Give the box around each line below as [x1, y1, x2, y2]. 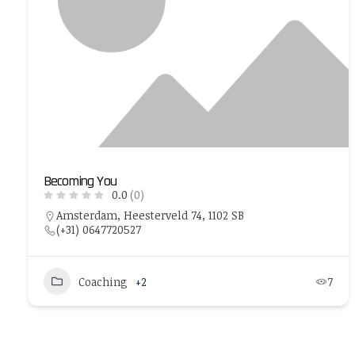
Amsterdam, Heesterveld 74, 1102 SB [56, 208, 244, 223]
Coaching [78, 273, 128, 289]
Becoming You [44, 172, 116, 190]
